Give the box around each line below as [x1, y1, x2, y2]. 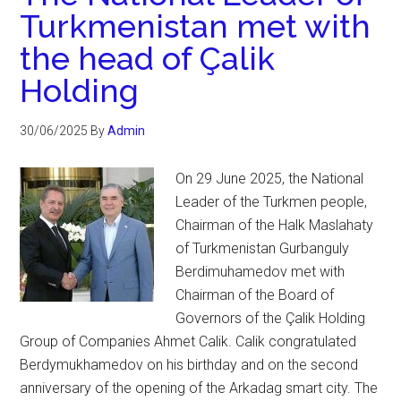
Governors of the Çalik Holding [175, 310, 366, 327]
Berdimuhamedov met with [175, 263, 346, 280]
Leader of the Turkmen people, [175, 193, 368, 210]
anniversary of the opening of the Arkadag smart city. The [20, 380, 379, 397]
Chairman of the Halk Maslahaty [175, 217, 374, 234]
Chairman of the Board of [175, 286, 335, 303]
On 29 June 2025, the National [175, 170, 364, 187]
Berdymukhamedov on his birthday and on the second [20, 356, 359, 373]
